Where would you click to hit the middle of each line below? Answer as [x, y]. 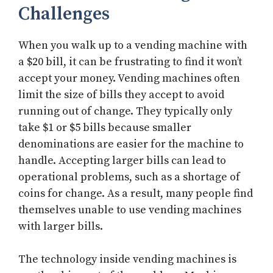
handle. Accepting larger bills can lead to [122, 161]
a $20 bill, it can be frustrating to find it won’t [130, 62]
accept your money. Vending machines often [129, 79]
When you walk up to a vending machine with [133, 46]
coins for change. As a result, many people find [136, 194]
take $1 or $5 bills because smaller [105, 128]
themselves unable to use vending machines [130, 210]
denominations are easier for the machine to [131, 144]
